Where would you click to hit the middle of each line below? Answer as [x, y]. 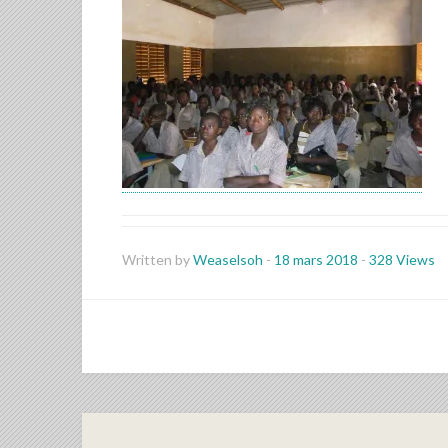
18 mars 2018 [317, 259]
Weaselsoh [229, 259]
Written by [157, 259]
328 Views [402, 259]
